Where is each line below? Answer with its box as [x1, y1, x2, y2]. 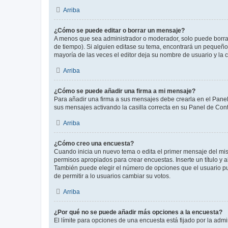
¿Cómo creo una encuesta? [54, 140, 134, 147]
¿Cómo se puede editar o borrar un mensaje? [54, 27, 185, 34]
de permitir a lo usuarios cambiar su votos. [54, 173, 170, 180]
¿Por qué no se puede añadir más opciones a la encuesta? [54, 209, 222, 216]
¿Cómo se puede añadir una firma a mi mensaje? [54, 88, 195, 95]
